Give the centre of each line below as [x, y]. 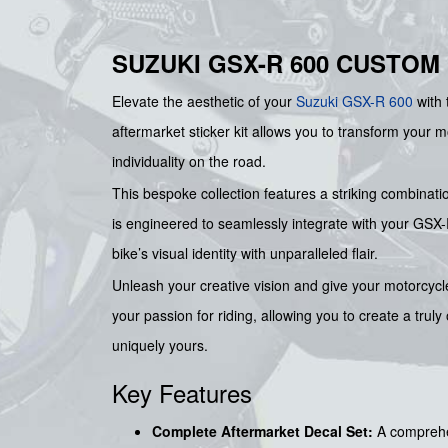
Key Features [182, 393]
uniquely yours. [160, 345]
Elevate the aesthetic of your [204, 101]
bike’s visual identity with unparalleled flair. [245, 253]
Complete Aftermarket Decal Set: [262, 431]
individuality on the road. [189, 161]
